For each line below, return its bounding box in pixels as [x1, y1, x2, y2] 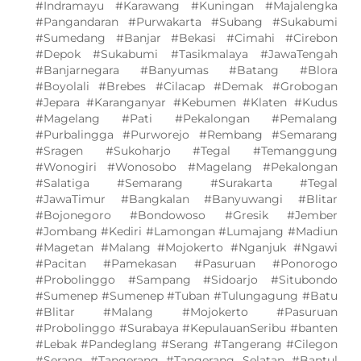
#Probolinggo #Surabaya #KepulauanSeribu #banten [35, 321, 338, 336]
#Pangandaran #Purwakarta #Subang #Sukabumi [35, 15, 338, 30]
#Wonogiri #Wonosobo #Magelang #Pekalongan [35, 160, 338, 175]
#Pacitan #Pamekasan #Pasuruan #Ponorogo [35, 256, 338, 272]
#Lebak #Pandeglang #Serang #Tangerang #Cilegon [35, 337, 338, 352]
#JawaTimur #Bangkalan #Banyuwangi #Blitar [35, 192, 338, 207]
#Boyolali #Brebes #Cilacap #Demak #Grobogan [35, 79, 338, 94]
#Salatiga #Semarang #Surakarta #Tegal [35, 176, 338, 191]
